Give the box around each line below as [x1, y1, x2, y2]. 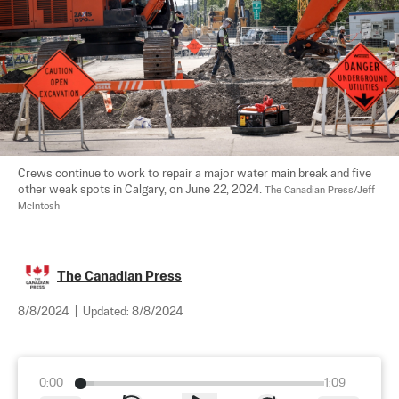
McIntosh [18, 200, 60, 212]
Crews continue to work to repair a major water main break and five [18, 167, 374, 180]
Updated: [83, 305, 132, 318]
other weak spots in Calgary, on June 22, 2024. [18, 183, 265, 196]
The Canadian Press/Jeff [265, 184, 378, 196]
